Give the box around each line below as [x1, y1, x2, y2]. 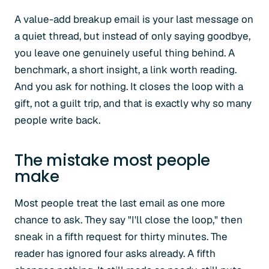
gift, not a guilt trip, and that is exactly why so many [14, 97, 252, 110]
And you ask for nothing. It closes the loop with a [14, 80, 243, 93]
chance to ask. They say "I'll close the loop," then [14, 213, 243, 226]
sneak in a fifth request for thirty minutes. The [14, 230, 228, 243]
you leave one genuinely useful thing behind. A [14, 46, 235, 59]
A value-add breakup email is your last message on [14, 13, 253, 26]
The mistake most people [14, 150, 211, 171]
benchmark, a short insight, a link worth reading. [14, 63, 237, 76]
